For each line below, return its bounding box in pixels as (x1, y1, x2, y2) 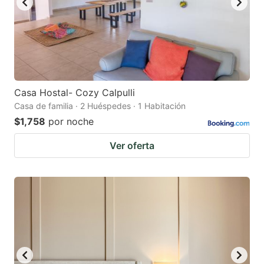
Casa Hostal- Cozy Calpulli (14, 86, 135, 98)
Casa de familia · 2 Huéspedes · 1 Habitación (14, 100, 186, 111)
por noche (48, 115, 94, 127)
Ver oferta (110, 139, 154, 151)
